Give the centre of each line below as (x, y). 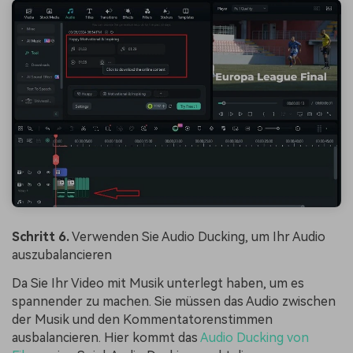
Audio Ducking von (255, 337)
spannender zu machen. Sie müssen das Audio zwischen (174, 301)
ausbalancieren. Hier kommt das (106, 337)
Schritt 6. (41, 236)
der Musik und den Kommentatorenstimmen (142, 319)
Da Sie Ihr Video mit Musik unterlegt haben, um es (158, 283)
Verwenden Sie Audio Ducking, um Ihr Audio (197, 236)
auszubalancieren (62, 255)
